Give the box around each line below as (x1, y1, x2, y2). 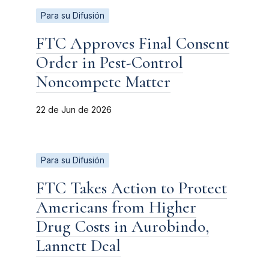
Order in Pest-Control (36, 52, 183, 73)
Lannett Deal (36, 235, 121, 256)
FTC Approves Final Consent (36, 32, 229, 53)
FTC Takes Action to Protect (36, 177, 227, 198)
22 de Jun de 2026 (36, 104, 112, 115)
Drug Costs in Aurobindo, (36, 216, 209, 237)
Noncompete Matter (36, 71, 171, 92)
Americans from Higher (36, 196, 196, 217)
